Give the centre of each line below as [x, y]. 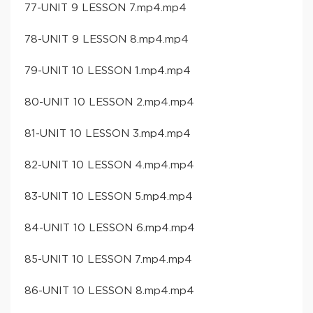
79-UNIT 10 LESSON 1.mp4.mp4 [108, 71]
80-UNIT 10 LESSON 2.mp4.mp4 [109, 102]
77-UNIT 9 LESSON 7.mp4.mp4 [105, 8]
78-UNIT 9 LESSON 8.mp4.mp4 [107, 39]
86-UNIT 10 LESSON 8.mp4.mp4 [109, 291]
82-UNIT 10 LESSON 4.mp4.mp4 [109, 165]
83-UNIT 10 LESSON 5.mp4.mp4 [109, 196]
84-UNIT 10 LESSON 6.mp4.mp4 [110, 228]
